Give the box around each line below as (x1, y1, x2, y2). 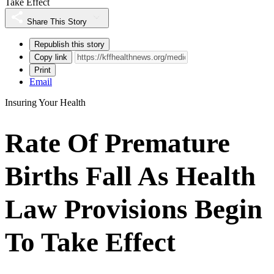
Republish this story (34, 39, 105, 49)
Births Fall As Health (5, 160, 256, 191)
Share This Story (27, 17, 87, 26)
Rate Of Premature (5, 127, 230, 158)
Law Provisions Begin (5, 193, 262, 224)
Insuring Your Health (5, 97, 86, 108)
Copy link (34, 52, 67, 62)
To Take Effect (5, 226, 176, 257)
